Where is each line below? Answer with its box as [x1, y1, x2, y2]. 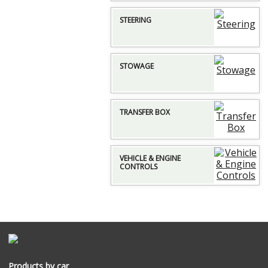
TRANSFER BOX [120, 107, 170, 117]
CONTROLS [120, 162, 157, 172]
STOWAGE [120, 61, 154, 71]
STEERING [120, 15, 151, 25]
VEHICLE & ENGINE [120, 153, 181, 163]
